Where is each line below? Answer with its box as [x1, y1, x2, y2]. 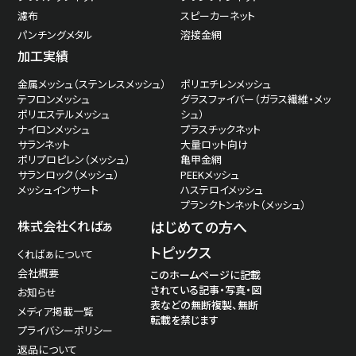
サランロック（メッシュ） [17, 167, 120, 183]
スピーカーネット [180, 8, 255, 24]
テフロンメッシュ [17, 91, 91, 107]
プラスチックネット [180, 122, 261, 137]
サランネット [17, 137, 71, 153]
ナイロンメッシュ [17, 122, 91, 137]
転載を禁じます [149, 312, 219, 328]
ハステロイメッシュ [180, 182, 263, 198]
